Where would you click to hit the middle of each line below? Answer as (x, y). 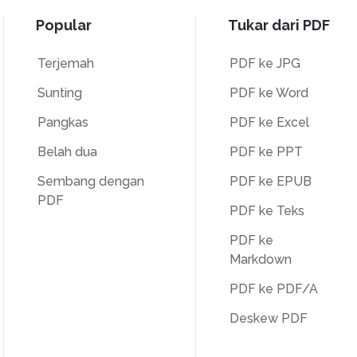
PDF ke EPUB (270, 181)
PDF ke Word (269, 92)
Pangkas (63, 122)
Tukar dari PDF (279, 25)
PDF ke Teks (267, 210)
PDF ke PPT (266, 151)
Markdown (260, 259)
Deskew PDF (268, 318)
